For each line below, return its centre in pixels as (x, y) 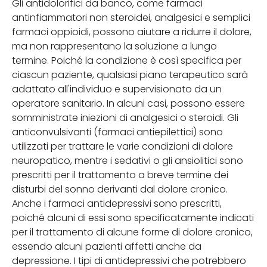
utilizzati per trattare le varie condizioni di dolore (122, 146)
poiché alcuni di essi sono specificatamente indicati (133, 218)
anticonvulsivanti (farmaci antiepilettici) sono (117, 132)
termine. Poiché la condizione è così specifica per (127, 60)
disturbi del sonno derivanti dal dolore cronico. (120, 189)
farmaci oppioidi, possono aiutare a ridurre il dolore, (132, 32)
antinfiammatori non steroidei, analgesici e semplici (131, 17)
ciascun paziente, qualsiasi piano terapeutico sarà (130, 74)
